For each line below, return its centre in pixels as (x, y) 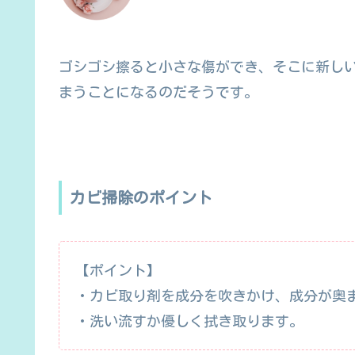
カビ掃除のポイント (141, 198)
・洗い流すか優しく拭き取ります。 (189, 321)
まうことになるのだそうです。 (158, 92)
